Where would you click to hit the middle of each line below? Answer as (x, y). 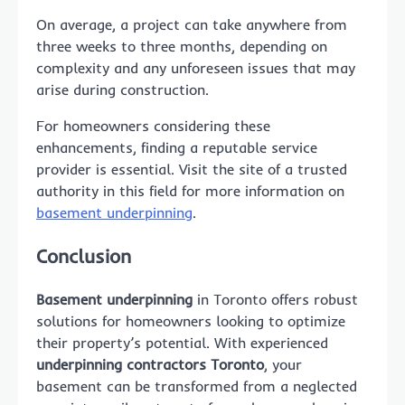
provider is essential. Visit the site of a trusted (192, 169)
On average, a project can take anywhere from (192, 24)
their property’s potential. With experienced (182, 343)
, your (283, 365)
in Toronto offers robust (275, 300)
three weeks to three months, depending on (182, 46)
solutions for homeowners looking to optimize (191, 321)
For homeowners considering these (153, 125)
